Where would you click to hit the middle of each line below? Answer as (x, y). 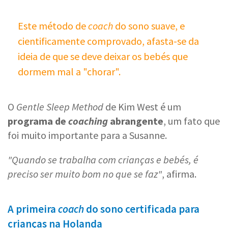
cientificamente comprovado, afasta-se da (108, 41)
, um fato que (192, 121)
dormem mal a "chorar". (69, 71)
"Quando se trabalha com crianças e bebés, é (103, 159)
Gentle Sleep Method (60, 106)
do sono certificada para (143, 209)
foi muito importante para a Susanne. (87, 135)
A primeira (33, 209)
